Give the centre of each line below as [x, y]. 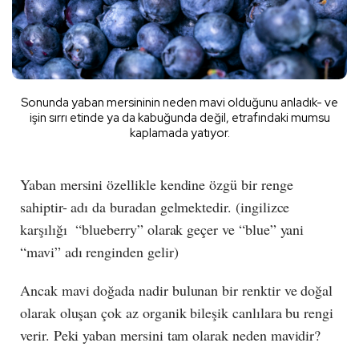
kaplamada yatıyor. [179, 133]
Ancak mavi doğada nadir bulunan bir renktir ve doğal [177, 290]
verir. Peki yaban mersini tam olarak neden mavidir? [171, 335]
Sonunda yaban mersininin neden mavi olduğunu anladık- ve [179, 102]
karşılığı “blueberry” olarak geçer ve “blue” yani [162, 229]
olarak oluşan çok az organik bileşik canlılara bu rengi [177, 312]
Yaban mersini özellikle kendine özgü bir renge [157, 184]
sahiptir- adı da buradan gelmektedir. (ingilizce [155, 206]
